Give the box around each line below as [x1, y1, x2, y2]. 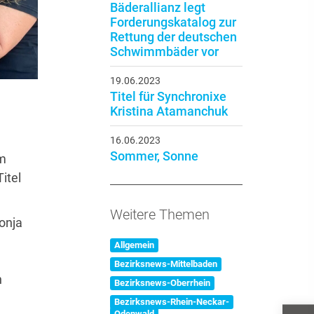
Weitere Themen [109, 206, 210, 224]
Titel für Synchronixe [109, 89, 226, 104]
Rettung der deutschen [109, 29, 237, 45]
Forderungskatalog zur [109, 15, 236, 30]
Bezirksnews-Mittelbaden [114, 259, 217, 270]
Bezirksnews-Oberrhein [114, 278, 210, 289]
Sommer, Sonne [109, 149, 198, 164]
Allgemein [114, 240, 154, 251]
